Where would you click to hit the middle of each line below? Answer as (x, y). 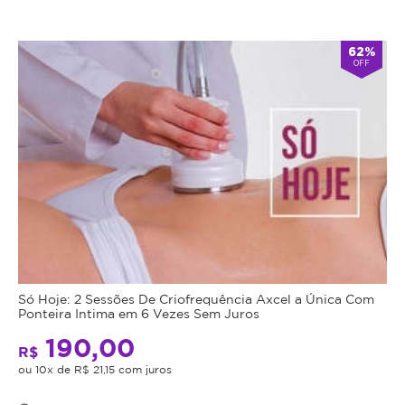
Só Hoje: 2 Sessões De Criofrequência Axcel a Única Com (196, 299)
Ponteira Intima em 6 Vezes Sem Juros (139, 314)
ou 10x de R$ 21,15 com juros (95, 370)
